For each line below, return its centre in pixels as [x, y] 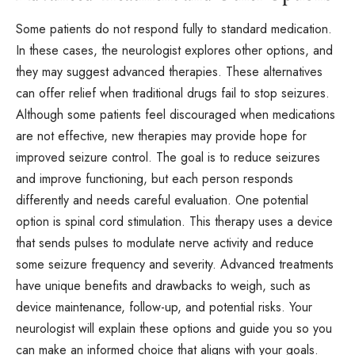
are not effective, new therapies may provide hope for [161, 136]
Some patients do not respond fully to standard [143, 29]
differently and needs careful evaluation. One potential [162, 200]
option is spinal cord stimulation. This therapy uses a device [174, 221]
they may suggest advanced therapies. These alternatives [169, 71]
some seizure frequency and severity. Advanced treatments [175, 264]
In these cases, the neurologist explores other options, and [174, 50]
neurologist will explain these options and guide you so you [174, 328]
